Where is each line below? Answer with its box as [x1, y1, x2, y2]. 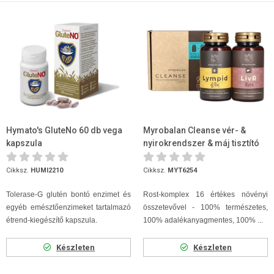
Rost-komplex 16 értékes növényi [143, 190, 268, 199]
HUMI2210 [31, 166, 63, 174]
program [143, 151, 179, 161]
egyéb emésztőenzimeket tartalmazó [6, 203, 131, 212]
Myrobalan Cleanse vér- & [143, 125, 246, 135]
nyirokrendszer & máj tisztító [143, 138, 259, 148]
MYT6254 [168, 166, 197, 174]
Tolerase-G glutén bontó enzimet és [6, 190, 131, 199]
